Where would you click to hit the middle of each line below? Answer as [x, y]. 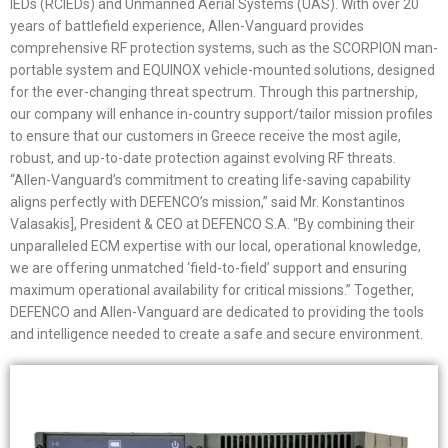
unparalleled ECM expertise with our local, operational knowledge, [215, 246]
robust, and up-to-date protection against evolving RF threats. [203, 158]
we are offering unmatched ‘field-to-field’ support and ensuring [208, 268]
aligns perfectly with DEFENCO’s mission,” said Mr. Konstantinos [207, 202]
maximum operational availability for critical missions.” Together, [212, 290]
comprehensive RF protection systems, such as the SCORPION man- [224, 48]
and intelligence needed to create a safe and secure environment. [216, 334]
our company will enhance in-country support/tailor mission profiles [221, 114]
